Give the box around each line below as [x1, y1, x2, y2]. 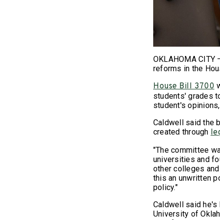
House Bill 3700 [153, 82, 215, 92]
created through [153, 127, 211, 137]
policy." [153, 183, 180, 192]
